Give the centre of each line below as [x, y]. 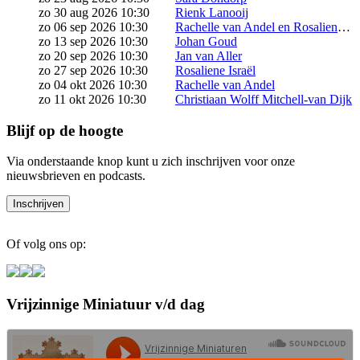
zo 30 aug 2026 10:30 [94, 13]
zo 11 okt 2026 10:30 [92, 100]
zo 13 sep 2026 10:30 [93, 42]
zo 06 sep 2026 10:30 [93, 27]
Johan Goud [206, 42]
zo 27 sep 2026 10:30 [93, 71]
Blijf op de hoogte [65, 130]
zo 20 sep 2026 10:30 [93, 56]
